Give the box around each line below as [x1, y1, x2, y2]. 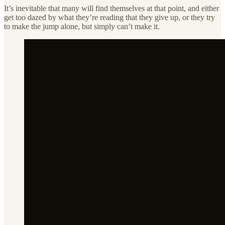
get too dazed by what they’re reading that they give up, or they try [4, 13, 215, 22]
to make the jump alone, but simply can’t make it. [4, 22, 160, 31]
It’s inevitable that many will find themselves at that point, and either [4, 4, 219, 13]
